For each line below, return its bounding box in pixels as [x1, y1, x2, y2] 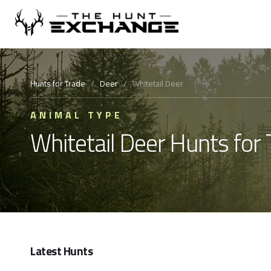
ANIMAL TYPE [30, 108, 123, 122]
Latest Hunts [30, 242, 93, 260]
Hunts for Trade [30, 77, 85, 90]
